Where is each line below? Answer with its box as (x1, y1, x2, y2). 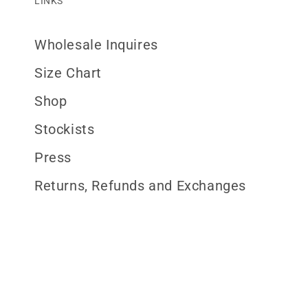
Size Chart (34, 65, 102, 81)
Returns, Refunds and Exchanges (34, 177, 246, 194)
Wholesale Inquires (34, 36, 158, 53)
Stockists (34, 121, 95, 137)
